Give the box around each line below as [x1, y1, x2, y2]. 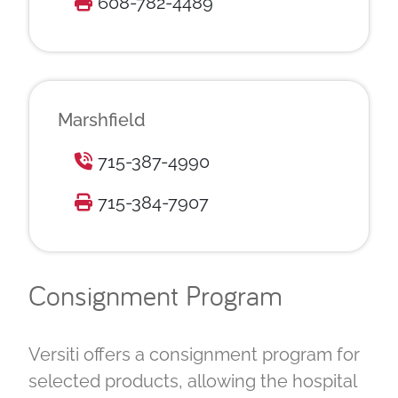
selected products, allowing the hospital [28, 370, 356, 393]
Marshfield [58, 108, 146, 131]
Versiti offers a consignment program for [28, 344, 360, 366]
